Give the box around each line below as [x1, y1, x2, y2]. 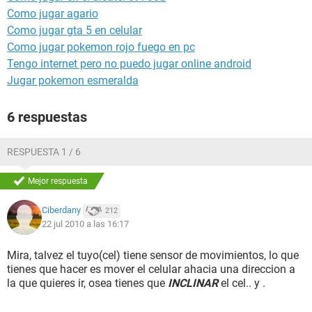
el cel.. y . [218, 276, 265, 290]
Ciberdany [42, 205, 81, 216]
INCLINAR [168, 276, 218, 290]
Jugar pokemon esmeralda [7, 74, 139, 87]
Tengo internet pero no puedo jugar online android [7, 57, 251, 70]
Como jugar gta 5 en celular [7, 24, 142, 37]
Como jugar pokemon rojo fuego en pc [7, 40, 195, 54]
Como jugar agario [7, 7, 98, 20]
